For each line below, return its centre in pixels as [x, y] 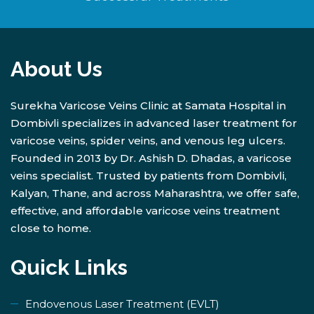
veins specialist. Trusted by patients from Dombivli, [149, 176]
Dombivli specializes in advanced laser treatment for [154, 123]
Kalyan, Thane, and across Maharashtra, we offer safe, [155, 193]
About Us [56, 69]
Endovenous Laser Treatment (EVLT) [122, 304]
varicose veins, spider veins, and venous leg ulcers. [148, 141]
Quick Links [69, 268]
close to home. [51, 228]
